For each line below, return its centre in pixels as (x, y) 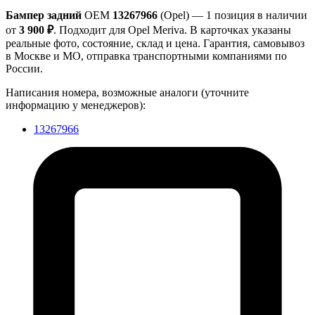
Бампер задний (44, 15)
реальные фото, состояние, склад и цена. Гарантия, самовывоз (155, 44)
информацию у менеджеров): (76, 105)
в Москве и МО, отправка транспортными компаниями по (146, 56)
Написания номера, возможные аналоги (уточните (127, 93)
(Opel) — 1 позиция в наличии (232, 15)
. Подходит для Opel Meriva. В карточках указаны (172, 30)
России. (24, 69)
